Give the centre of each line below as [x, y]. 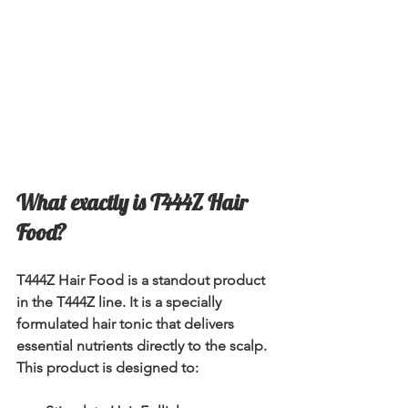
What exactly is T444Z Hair [134, 202]
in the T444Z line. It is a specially [121, 301]
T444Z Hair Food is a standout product [143, 280]
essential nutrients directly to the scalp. [143, 345]
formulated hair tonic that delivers [127, 323]
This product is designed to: [107, 367]
